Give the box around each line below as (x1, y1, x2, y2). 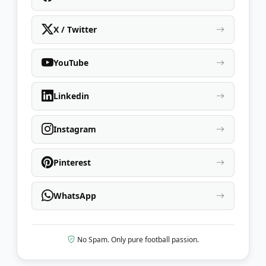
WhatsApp (53, 190, 96, 202)
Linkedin (53, 90, 89, 102)
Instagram (53, 123, 96, 135)
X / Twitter (53, 24, 97, 36)
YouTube (53, 57, 88, 69)
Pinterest (53, 157, 91, 169)
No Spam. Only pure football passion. (77, 234, 199, 245)
